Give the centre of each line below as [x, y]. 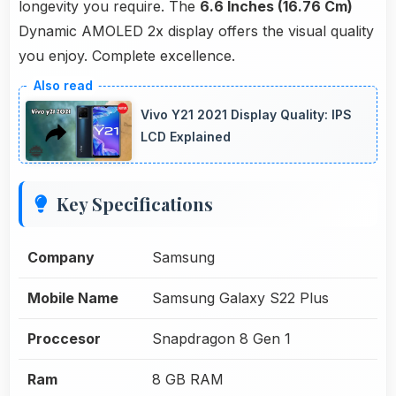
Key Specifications [135, 203]
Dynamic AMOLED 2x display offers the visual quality [196, 31]
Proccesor [64, 338]
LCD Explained [186, 137]
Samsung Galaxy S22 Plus [240, 297]
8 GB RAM [188, 379]
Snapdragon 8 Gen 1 [221, 338]
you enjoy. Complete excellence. [127, 56]
